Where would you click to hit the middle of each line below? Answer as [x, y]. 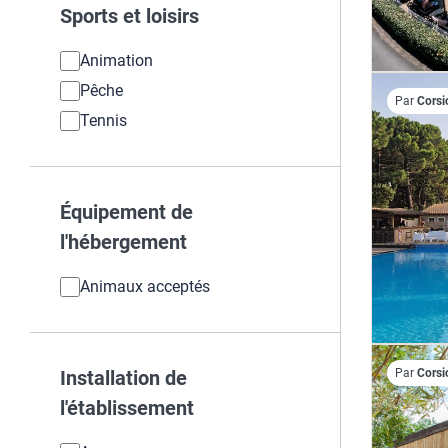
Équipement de [126, 212]
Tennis [103, 120]
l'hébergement [123, 242]
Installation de [123, 378]
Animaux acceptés [145, 286]
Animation [116, 60]
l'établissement [127, 408]
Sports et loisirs [129, 16]
